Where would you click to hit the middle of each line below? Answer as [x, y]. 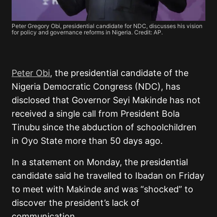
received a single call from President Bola [96, 114]
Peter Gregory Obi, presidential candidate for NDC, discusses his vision [107, 26]
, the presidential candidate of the [119, 73]
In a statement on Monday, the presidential [100, 162]
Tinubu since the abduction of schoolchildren [104, 127]
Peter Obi [31, 73]
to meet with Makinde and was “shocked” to [102, 189]
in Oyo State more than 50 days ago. [87, 141]
